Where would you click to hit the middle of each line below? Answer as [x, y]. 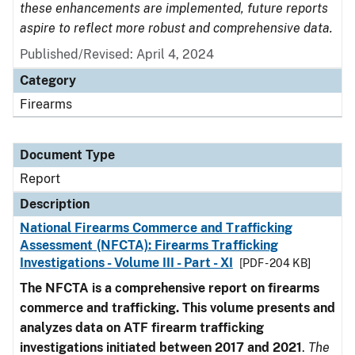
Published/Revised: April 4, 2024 [117, 54]
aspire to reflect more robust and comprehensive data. [176, 28]
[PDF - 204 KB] [275, 263]
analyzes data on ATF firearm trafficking [142, 328]
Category [48, 80]
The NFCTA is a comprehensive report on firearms [170, 288]
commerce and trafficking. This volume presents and [177, 308]
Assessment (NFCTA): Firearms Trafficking [149, 245]
